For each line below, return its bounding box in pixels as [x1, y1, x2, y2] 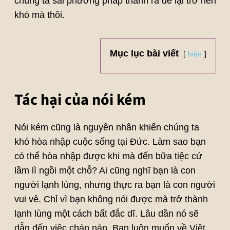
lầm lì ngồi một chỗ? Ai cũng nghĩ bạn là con [14, 165, 196, 176]
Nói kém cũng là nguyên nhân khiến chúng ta [14, 122, 199, 133]
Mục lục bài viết [109, 48, 179, 59]
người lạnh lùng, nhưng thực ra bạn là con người [14, 180, 215, 190]
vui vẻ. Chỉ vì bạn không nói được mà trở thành [14, 194, 208, 205]
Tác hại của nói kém [14, 89, 146, 111]
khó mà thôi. [14, 10, 65, 21]
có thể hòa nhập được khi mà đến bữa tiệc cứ [14, 151, 202, 162]
